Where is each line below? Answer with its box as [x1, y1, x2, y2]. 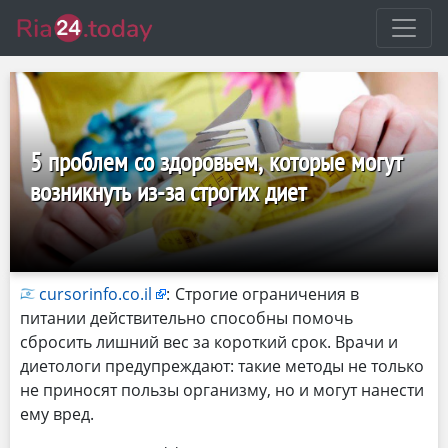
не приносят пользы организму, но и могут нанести [20, 379, 424, 401]
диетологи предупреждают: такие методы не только [20, 355, 424, 377]
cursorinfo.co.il [39, 283, 152, 305]
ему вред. [20, 403, 94, 425]
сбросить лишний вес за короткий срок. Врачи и [20, 331, 398, 353]
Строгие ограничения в [175, 283, 359, 305]
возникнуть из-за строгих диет [30, 175, 306, 208]
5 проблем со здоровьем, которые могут [30, 145, 402, 178]
